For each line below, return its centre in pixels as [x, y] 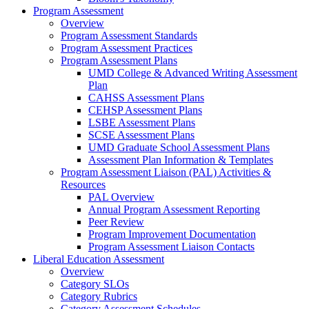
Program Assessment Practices [127, 48]
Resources [83, 185]
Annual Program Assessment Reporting [174, 210]
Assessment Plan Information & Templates [181, 160]
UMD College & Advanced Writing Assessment [193, 73]
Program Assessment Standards [129, 36]
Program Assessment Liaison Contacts [171, 247]
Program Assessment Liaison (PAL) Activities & [166, 172]
